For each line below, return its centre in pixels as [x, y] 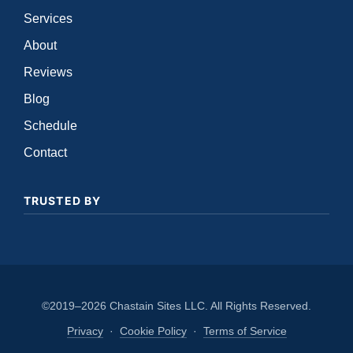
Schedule [50, 126]
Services [48, 19]
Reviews [48, 72]
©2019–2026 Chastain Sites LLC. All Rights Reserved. [176, 306]
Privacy [85, 331]
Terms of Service [245, 331]
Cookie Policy [153, 331]
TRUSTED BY [63, 201]
